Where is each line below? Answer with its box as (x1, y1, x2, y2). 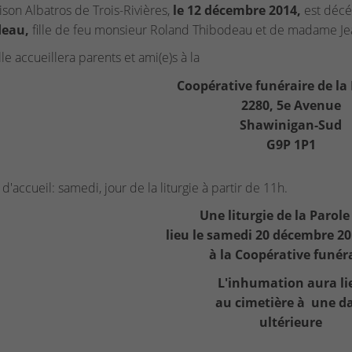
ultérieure (259, 313, 323, 331)
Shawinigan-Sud (240, 115, 343, 134)
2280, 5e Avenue (240, 96, 341, 114)
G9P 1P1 (266, 135, 316, 153)
